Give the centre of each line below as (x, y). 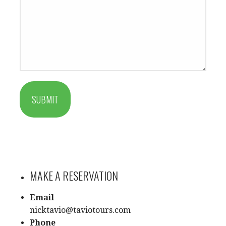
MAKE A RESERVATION (74, 176)
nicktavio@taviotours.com (80, 210)
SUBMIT (45, 99)
